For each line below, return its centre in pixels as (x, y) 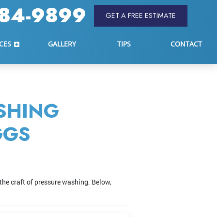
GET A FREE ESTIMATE (140, 15)
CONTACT (186, 44)
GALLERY (62, 44)
